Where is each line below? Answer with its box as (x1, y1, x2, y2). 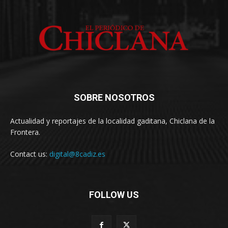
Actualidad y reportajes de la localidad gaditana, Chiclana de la (10, 116, 215, 126)
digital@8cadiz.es (49, 149, 105, 159)
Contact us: (10, 149, 49, 159)
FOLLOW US (89, 189, 139, 200)
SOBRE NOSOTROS (73, 92, 155, 103)
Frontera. (10, 127, 40, 137)
